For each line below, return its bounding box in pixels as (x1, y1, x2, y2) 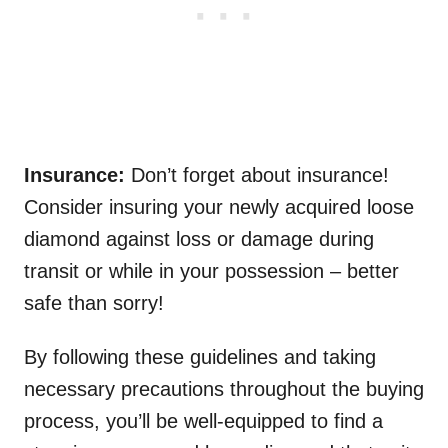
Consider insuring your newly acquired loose (24, 196, 414, 219)
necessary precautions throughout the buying (24, 378, 424, 401)
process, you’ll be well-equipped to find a (24, 410, 383, 433)
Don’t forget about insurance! (131, 164, 389, 187)
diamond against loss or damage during (24, 228, 374, 251)
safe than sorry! (24, 292, 164, 315)
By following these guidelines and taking (24, 346, 376, 369)
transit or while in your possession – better (24, 260, 399, 283)
